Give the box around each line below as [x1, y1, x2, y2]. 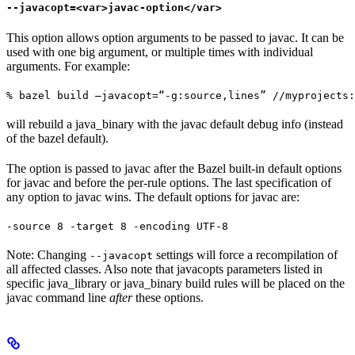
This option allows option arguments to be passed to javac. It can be [6, 30, 344, 44]
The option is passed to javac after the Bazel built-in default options [6, 161, 342, 175]
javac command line [6, 290, 109, 304]
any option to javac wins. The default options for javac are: [6, 189, 300, 204]
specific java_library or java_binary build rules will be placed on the [6, 276, 345, 290]
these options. [132, 290, 204, 304]
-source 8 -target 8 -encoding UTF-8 [6, 219, 228, 232]
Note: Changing [6, 247, 90, 261]
